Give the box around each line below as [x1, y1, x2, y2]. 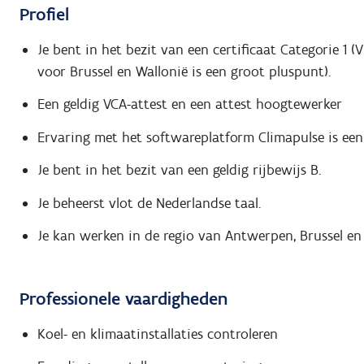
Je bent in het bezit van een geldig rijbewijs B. [37, 161, 321, 180]
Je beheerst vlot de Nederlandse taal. [37, 193, 261, 212]
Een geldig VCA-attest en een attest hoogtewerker [37, 95, 342, 114]
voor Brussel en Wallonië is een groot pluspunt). [37, 62, 331, 80]
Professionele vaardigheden [19, 288, 227, 310]
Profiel [19, 3, 69, 26]
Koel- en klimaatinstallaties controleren [37, 324, 278, 343]
